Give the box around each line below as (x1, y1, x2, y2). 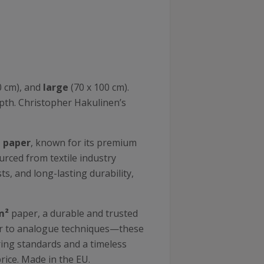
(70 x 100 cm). (71, 81, 129, 94)
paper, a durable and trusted (9, 207, 138, 220)
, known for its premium (31, 136, 137, 149)
